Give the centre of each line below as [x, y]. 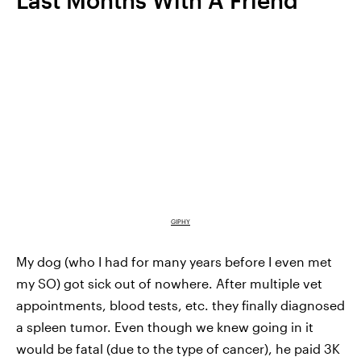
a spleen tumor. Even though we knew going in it [165, 327]
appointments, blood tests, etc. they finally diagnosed [180, 305]
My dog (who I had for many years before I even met [174, 262]
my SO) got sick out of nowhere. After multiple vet [169, 284]
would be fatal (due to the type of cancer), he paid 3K [178, 349]
